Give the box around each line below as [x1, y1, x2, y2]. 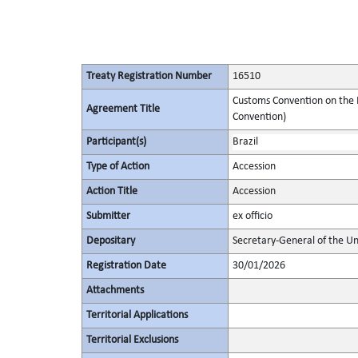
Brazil [232, 136, 258, 148]
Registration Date [86, 260, 166, 272]
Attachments [86, 284, 144, 296]
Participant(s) [86, 136, 146, 148]
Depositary [86, 235, 135, 247]
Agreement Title [86, 103, 160, 115]
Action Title [86, 185, 137, 197]
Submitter [86, 210, 130, 222]
